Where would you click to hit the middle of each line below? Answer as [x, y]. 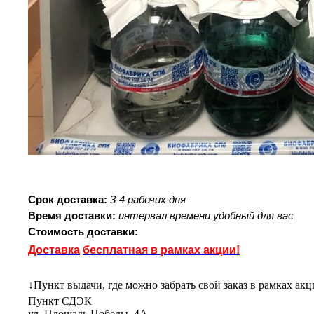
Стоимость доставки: [83, 232]
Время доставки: [72, 216]
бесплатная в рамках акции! [161, 250]
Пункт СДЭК [60, 301]
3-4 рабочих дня [148, 199]
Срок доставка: [68, 199]
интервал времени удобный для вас [206, 216]
